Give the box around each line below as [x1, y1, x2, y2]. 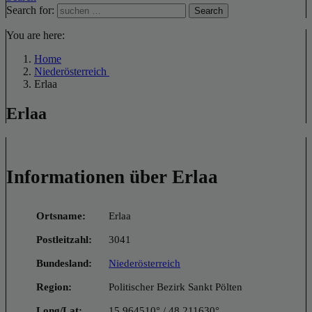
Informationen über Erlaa [6, 166, 218, 188]
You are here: [6, 29, 65, 41]
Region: [36, 281, 72, 292]
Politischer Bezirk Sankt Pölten [109, 281, 242, 292]
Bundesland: [36, 257, 92, 269]
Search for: [6, 4, 54, 16]
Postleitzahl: [36, 233, 92, 245]
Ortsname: [36, 210, 86, 221]
